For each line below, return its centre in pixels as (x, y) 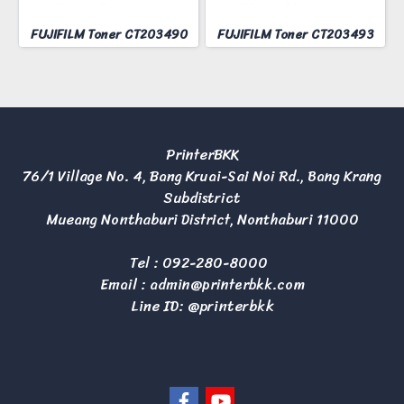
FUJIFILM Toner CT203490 (109, 35)
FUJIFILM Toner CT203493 (295, 35)
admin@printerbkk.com (227, 285)
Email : (124, 285)
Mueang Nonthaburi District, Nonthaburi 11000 (202, 220)
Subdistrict (202, 198)
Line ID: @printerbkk (202, 306)
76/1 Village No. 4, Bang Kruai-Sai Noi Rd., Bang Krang (202, 176)
